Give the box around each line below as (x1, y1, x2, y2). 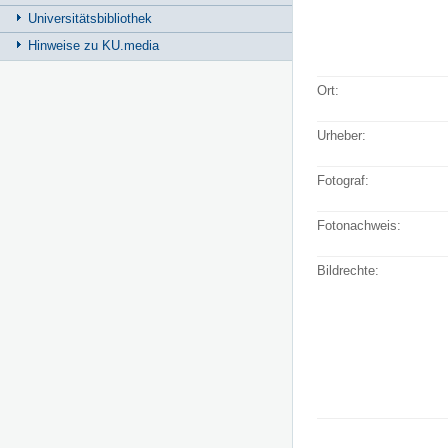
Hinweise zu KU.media (28, 38, 159, 54)
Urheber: (317, 128, 366, 144)
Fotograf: (317, 173, 369, 189)
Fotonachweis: (317, 218, 401, 234)
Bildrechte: (317, 263, 379, 279)
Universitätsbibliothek (28, 10, 152, 26)
